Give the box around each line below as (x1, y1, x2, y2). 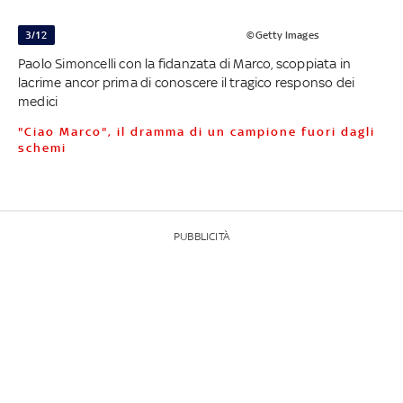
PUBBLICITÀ (173, 229, 229, 243)
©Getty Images (246, 28, 319, 41)
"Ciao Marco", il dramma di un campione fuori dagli (17, 124, 33, 139)
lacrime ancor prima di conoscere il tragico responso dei (17, 74, 355, 90)
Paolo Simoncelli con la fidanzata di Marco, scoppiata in (17, 55, 352, 71)
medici (17, 93, 58, 109)
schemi (17, 140, 67, 155)
